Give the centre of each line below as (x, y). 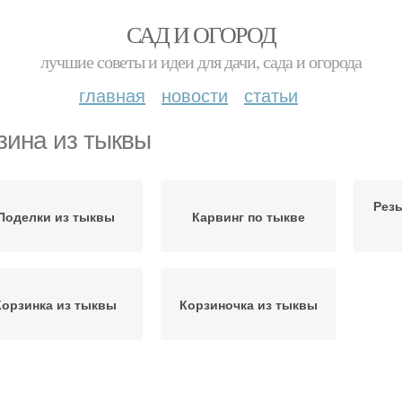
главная (112, 95)
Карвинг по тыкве (248, 216)
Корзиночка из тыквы (248, 304)
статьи (271, 95)
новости (195, 95)
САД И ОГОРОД (201, 34)
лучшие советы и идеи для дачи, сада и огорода (201, 61)
